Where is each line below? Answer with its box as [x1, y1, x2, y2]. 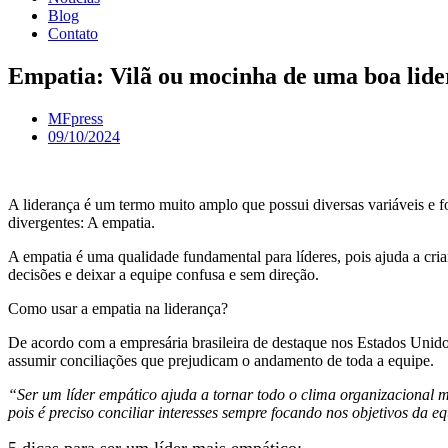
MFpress [48, 110, 103, 128]
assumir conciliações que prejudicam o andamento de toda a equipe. [8, 352, 434, 370]
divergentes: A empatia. [8, 214, 155, 232]
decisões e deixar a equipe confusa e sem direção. [8, 266, 319, 284]
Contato [48, 25, 98, 43]
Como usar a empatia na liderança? [8, 300, 228, 318]
